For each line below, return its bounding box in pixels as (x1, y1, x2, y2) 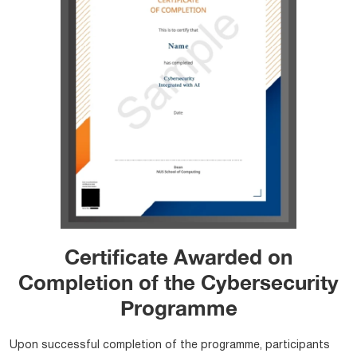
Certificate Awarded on (65, 244, 292, 269)
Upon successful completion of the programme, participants (10, 339, 330, 351)
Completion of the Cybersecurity (18, 269, 339, 295)
